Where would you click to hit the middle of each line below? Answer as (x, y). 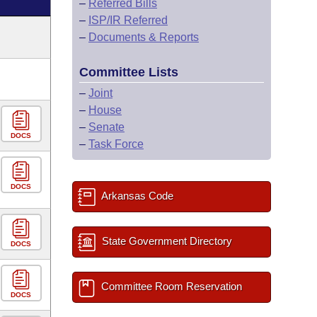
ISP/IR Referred (128, 20)
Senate (106, 127)
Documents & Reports (144, 37)
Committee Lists (129, 72)
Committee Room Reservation (170, 286)
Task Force (116, 144)
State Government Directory (166, 241)
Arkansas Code (136, 196)
